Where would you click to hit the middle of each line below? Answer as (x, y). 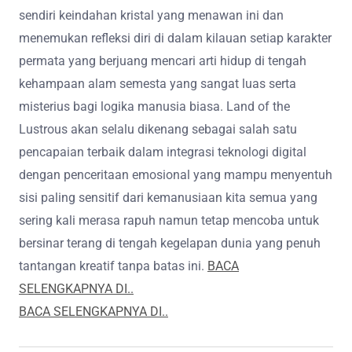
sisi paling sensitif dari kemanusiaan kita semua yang (168, 197)
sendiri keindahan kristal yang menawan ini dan (151, 15)
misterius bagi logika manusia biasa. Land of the (154, 106)
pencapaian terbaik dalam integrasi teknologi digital (163, 152)
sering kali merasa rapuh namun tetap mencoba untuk (169, 220)
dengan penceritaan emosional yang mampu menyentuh (176, 174)
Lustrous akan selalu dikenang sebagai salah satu (158, 129)
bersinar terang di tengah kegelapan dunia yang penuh (170, 243)
